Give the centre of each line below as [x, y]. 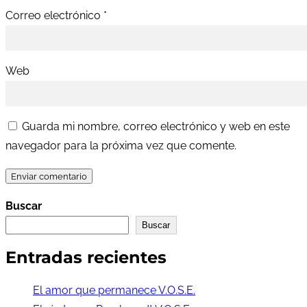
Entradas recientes [86, 258]
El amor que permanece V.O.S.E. [114, 291]
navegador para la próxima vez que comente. [121, 146]
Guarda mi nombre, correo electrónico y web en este [156, 127]
